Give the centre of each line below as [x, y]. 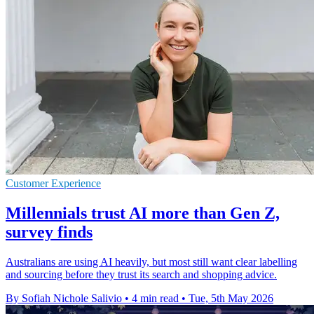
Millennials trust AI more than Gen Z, [143, 213]
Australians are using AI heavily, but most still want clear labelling [151, 261]
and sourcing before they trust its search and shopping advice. [141, 274]
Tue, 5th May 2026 [231, 298]
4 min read [155, 298]
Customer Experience [53, 183]
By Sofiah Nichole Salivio [64, 298]
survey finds [49, 232]
